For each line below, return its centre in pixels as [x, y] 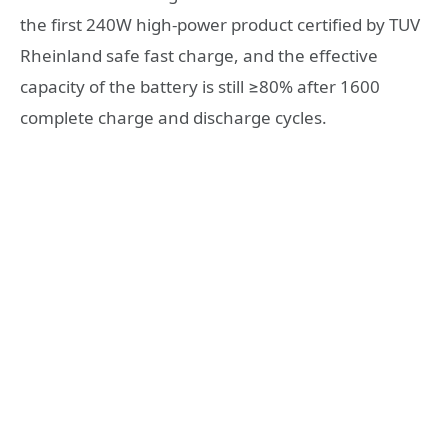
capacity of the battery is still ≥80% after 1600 [200, 86]
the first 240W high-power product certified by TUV [220, 24]
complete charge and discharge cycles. [173, 117]
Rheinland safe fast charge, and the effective [199, 55]
